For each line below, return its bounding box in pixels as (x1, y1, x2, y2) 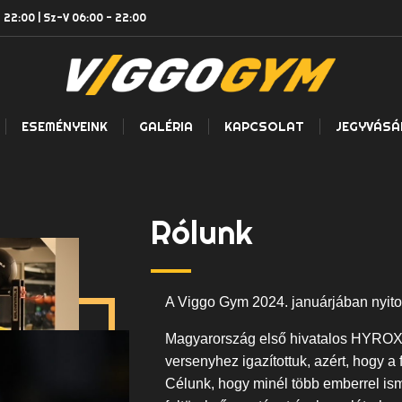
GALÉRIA (139, 118, 193, 135)
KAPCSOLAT (224, 118, 304, 135)
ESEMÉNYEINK (22, 118, 108, 135)
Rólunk (150, 213, 253, 253)
